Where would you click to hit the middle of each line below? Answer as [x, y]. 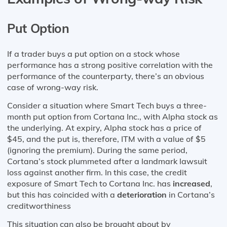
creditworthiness [39, 205]
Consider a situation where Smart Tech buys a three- [107, 105]
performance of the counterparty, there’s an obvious [106, 76]
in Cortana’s [191, 194]
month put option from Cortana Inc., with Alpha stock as [112, 116]
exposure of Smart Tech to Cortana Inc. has [90, 183]
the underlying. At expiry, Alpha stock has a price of [104, 127]
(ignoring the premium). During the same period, [97, 150]
